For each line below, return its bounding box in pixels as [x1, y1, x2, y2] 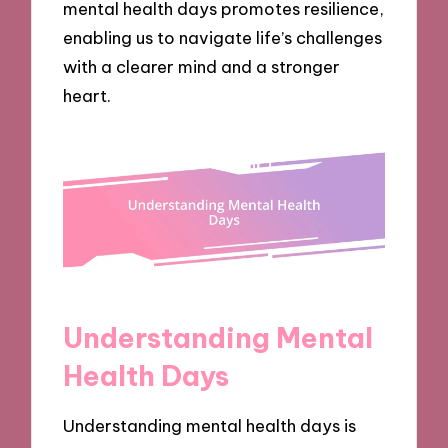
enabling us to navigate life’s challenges [63, 26, 383, 48]
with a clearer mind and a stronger [63, 55, 341, 77]
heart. [63, 84, 112, 106]
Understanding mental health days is [63, 414, 357, 436]
